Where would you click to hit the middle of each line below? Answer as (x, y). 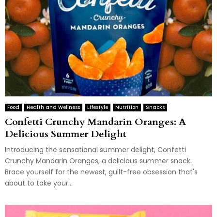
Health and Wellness (53, 107)
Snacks (155, 107)
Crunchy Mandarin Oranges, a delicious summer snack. (98, 161)
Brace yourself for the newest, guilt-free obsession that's (101, 172)
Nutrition (127, 107)
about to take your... (39, 183)
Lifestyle (98, 107)
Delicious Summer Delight (66, 134)
